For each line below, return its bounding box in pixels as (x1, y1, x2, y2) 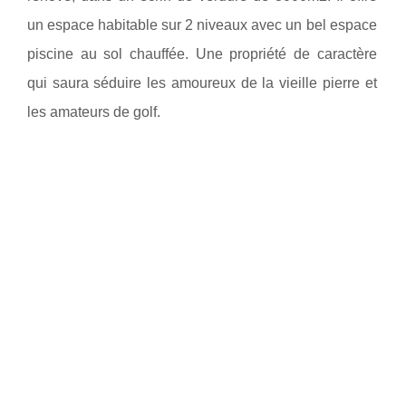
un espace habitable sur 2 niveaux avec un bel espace (27, 17, 377, 33)
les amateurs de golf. (27, 104, 160, 120)
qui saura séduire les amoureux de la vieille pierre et (27, 75, 377, 91)
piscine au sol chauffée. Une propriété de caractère (27, 46, 377, 62)
